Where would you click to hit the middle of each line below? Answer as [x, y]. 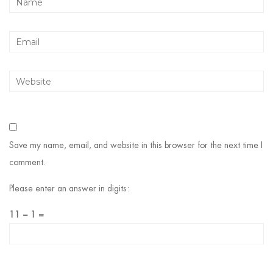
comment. [27, 162]
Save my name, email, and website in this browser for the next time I [136, 145]
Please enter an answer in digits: [69, 189]
